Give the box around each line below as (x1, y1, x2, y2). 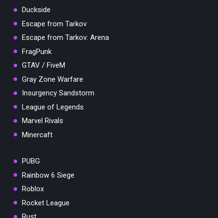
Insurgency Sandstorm (22, 89, 94, 98)
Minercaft (22, 130, 53, 139)
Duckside (22, 5, 51, 15)
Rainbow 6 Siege (22, 170, 74, 180)
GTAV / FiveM (22, 61, 65, 70)
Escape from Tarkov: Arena (22, 33, 109, 42)
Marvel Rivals (22, 116, 63, 126)
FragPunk (22, 47, 52, 56)
